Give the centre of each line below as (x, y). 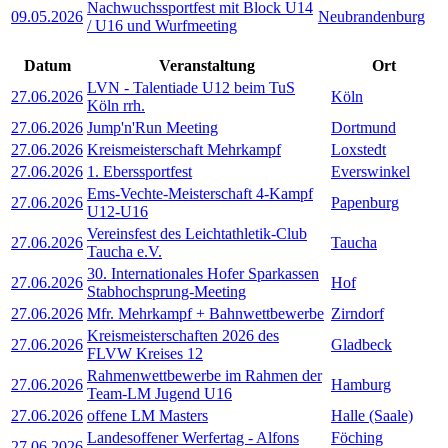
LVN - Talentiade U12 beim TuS (191, 87)
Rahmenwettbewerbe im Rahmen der (204, 375)
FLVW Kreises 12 (145, 353)
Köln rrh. (116, 105)
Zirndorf (357, 313)
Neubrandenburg (371, 16)
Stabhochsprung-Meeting (166, 291)
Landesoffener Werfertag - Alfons (193, 437)
